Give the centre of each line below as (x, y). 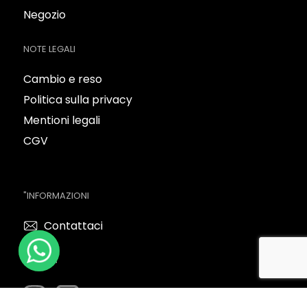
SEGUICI (40, 260)
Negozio (45, 15)
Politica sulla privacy (78, 100)
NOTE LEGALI (49, 49)
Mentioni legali (62, 120)
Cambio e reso (63, 79)
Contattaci (73, 226)
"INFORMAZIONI (56, 196)
